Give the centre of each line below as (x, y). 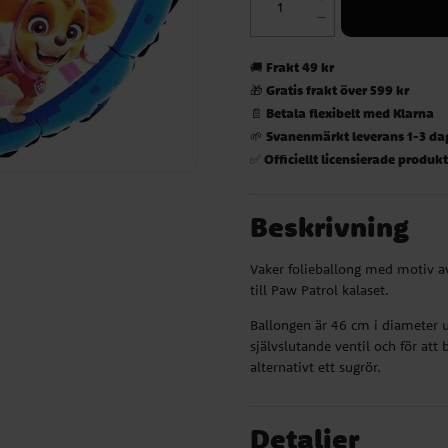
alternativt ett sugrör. (316, 366)
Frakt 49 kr (300, 66)
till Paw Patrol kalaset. (320, 289)
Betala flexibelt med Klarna (350, 112)
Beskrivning (330, 226)
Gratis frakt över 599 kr (338, 89)
